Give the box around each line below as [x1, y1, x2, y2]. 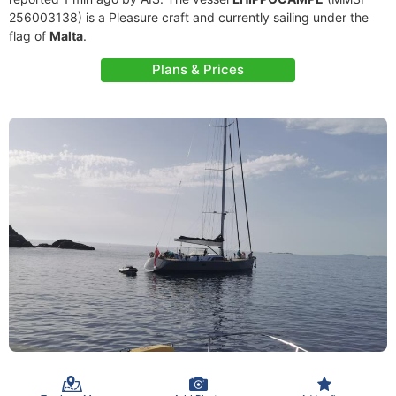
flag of [9, 28, 49, 43]
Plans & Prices [152, 61, 244, 78]
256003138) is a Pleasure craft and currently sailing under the [9, 10, 369, 25]
